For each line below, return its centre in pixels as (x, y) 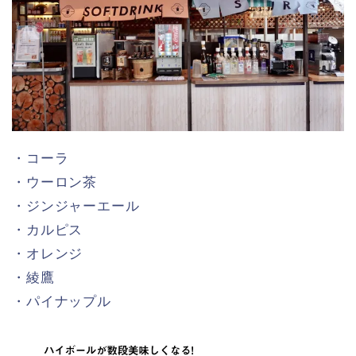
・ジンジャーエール (76, 206)
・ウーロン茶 (55, 182)
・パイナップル (62, 301)
